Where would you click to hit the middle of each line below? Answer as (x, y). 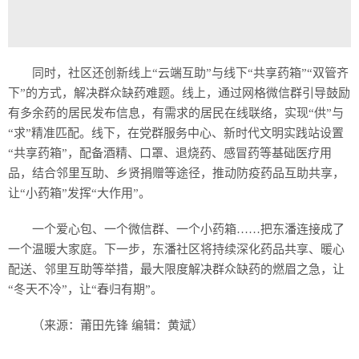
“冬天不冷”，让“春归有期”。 (85, 289)
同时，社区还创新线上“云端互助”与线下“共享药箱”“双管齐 (190, 73)
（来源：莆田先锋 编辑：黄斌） (118, 325)
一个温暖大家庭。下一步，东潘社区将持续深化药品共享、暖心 (176, 249)
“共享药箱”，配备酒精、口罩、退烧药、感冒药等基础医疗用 (170, 153)
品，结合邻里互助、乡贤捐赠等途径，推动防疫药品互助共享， (176, 173)
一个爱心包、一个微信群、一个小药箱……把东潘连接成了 (188, 229)
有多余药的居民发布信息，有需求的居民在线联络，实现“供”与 (176, 113)
